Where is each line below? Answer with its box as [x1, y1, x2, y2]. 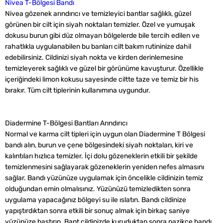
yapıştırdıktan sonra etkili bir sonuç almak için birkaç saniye [5, 207, 190, 215]
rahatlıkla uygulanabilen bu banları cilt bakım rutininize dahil [5, 42, 191, 51]
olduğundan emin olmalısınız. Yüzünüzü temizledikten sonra [5, 185, 191, 193]
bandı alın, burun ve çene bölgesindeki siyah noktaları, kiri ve [5, 141, 193, 149]
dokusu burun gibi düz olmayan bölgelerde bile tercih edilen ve [5, 31, 200, 40]
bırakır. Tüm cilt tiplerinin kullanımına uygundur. [5, 86, 150, 95]
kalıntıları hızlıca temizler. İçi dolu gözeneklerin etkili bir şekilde [5, 152, 198, 160]
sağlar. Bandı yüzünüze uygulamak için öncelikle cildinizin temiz [5, 174, 203, 182]
